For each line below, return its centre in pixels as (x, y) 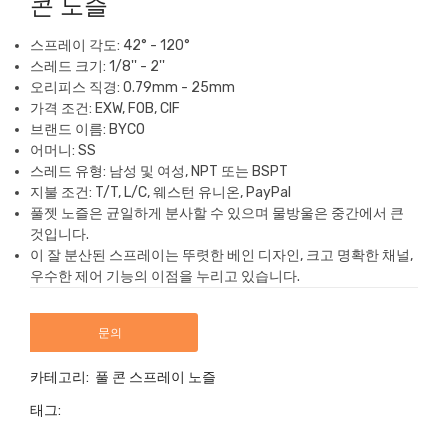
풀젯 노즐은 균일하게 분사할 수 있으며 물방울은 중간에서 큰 (217, 213)
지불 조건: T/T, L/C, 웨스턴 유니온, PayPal (160, 192)
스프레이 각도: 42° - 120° (110, 45)
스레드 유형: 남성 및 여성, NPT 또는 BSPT (159, 171)
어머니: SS (63, 150)
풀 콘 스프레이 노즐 (155, 377)
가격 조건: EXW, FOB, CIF (105, 108)
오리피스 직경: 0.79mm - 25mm (132, 87)
